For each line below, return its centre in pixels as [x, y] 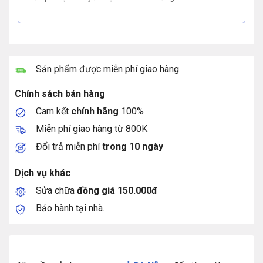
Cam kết [53, 111]
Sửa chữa [56, 190]
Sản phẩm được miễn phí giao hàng [107, 69]
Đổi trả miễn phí [69, 146]
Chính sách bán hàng [60, 93]
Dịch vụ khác [42, 173]
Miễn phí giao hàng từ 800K [91, 129]
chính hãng [95, 111]
